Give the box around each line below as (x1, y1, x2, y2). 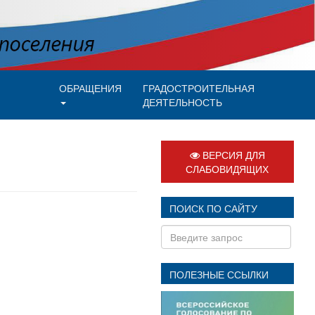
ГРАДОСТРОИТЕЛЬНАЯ (142, 81, 255, 95)
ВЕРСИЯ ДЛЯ (199, 148, 265, 162)
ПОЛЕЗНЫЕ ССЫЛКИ (169, 267, 269, 281)
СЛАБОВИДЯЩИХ (186, 162, 269, 176)
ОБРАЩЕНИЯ (58, 81, 122, 95)
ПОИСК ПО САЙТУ (169, 201, 257, 215)
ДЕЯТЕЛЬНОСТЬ (142, 95, 222, 109)
